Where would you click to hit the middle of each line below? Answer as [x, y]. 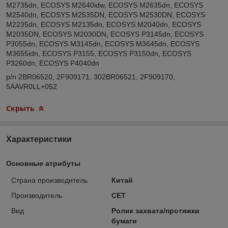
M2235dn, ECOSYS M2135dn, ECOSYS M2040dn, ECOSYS [104, 24]
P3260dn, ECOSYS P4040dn [53, 63]
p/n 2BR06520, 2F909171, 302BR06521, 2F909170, [91, 77]
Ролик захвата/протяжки [155, 210]
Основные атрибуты [43, 163]
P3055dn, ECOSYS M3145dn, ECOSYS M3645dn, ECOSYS [103, 44]
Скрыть [20, 108]
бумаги [124, 221]
